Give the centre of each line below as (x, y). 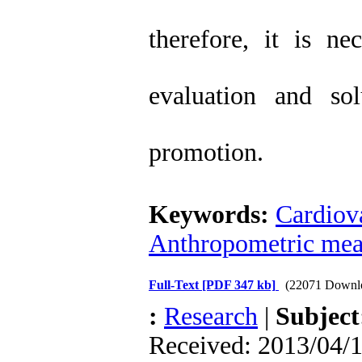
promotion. (206, 152)
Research (211, 316)
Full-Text (175, 285)
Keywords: (212, 215)
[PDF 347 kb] (239, 285)
